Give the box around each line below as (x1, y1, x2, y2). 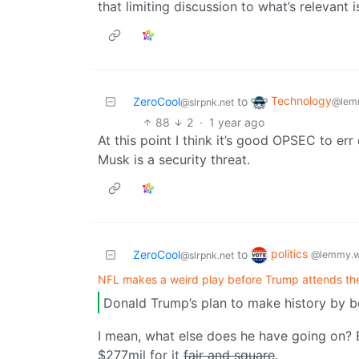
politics (271, 247, 311, 261)
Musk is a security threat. (98, 151, 250, 168)
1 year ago (208, 115, 264, 130)
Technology (271, 94, 332, 108)
